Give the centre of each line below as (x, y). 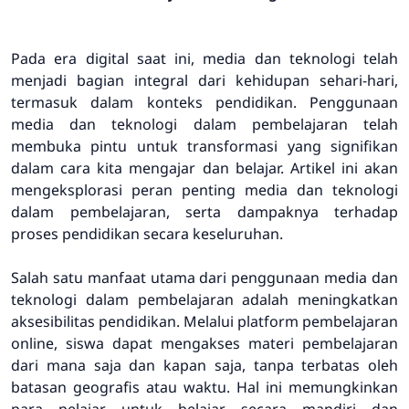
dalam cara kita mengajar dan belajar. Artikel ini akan (204, 168)
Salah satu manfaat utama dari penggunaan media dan (204, 278)
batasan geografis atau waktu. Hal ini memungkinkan (204, 388)
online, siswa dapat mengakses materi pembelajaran (204, 344)
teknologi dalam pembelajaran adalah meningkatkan (204, 300)
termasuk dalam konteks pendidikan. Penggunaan (204, 103)
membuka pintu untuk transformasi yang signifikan (204, 147)
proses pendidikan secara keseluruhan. (147, 234)
